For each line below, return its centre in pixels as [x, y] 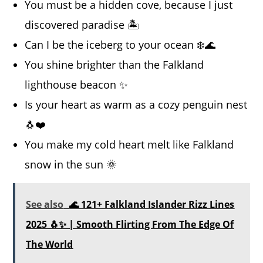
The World [50, 245]
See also [45, 205]
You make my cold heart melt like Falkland [129, 145]
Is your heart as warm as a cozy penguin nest [136, 105]
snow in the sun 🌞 [71, 165]
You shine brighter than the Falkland [114, 65]
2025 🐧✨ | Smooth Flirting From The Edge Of [130, 225]
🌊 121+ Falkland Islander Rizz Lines [152, 205]
